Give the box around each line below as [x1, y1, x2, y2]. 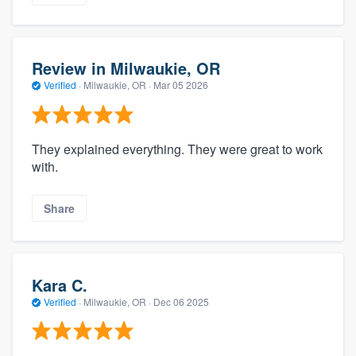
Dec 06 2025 [153, 294, 209, 308]
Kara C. [32, 273, 87, 296]
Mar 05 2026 [153, 78, 208, 92]
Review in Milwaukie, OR [32, 56, 220, 80]
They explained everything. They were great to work [32, 139, 323, 158]
